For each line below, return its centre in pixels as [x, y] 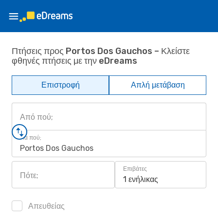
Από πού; [36, 117]
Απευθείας [45, 206]
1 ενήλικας [141, 179]
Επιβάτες [135, 169]
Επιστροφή [60, 85]
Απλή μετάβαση [158, 85]
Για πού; [31, 138]
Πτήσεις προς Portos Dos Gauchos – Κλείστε [101, 51]
